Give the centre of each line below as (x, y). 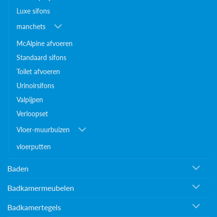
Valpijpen (30, 100)
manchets (31, 27)
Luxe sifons (33, 11)
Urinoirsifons (35, 86)
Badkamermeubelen (41, 187)
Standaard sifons (41, 58)
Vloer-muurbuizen (43, 129)
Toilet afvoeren (38, 72)
